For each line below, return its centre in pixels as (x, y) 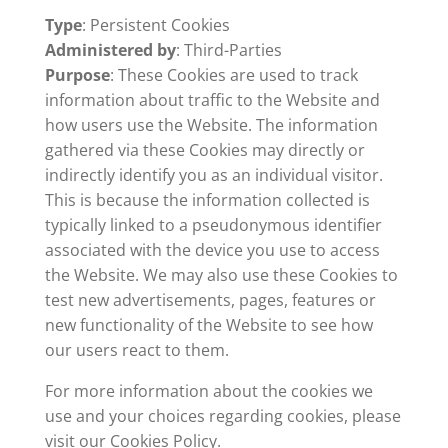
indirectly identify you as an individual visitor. (213, 175)
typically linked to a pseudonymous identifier (213, 225)
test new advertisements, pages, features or (210, 300)
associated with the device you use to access (212, 250)
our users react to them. (136, 350)
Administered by (110, 50)
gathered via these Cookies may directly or (204, 150)
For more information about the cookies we (208, 391)
